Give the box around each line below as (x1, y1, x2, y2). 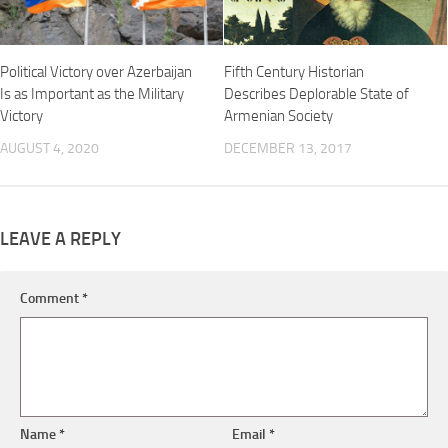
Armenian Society (224, 107, 333, 126)
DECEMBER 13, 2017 (224, 140, 352, 158)
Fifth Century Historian (224, 63, 364, 82)
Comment (20, 290, 82, 308)
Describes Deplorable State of (224, 85, 409, 104)
